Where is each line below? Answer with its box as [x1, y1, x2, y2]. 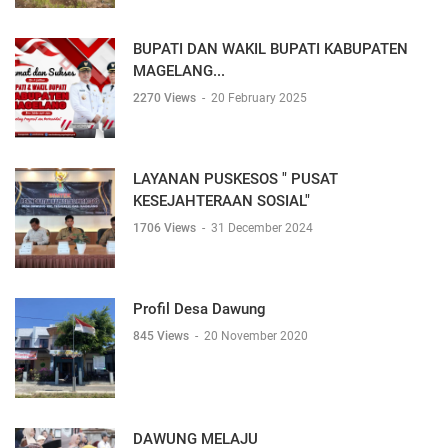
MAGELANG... [133, 62, 225, 80]
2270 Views [133, 91, 199, 105]
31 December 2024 [211, 221, 313, 235]
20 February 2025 [211, 91, 307, 105]
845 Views [133, 329, 192, 343]
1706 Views [133, 221, 199, 235]
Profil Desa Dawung [133, 300, 266, 318]
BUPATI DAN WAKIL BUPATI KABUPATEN [133, 40, 408, 58]
